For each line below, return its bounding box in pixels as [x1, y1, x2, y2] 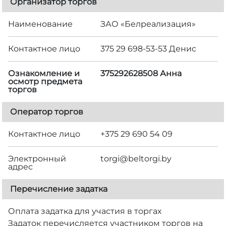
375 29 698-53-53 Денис [100, 43, 197, 53]
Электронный [8, 153, 66, 163]
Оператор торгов [10, 106, 83, 117]
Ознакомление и [8, 68, 80, 78]
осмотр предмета [8, 76, 82, 86]
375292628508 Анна [100, 68, 182, 78]
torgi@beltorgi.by [100, 153, 172, 163]
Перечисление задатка [10, 184, 107, 194]
